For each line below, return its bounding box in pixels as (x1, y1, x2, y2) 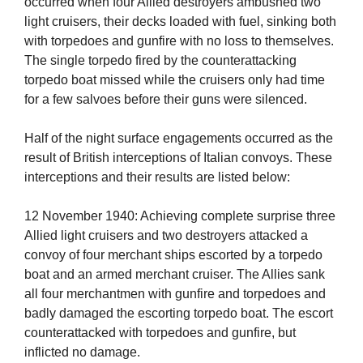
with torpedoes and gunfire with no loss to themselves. (24, 34, 334, 49)
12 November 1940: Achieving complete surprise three (24, 209, 335, 224)
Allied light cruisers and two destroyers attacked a (24, 228, 308, 243)
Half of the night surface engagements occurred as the (24, 131, 333, 146)
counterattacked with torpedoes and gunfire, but (24, 326, 296, 340)
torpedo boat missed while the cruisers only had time (24, 73, 325, 88)
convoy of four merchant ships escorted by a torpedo (24, 248, 322, 263)
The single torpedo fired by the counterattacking (24, 53, 297, 68)
